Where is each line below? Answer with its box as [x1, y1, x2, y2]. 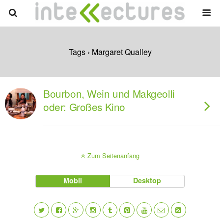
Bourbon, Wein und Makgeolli [43, 86, 175, 101]
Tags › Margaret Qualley [68, 46, 152, 57]
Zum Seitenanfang [87, 151, 139, 160]
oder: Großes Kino [43, 99, 125, 114]
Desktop [133, 175, 162, 185]
